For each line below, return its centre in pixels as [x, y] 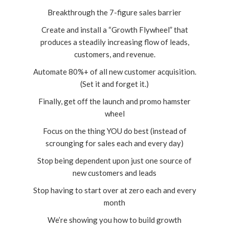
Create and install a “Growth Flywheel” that [114, 29]
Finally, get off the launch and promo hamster [114, 101]
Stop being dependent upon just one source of [114, 160]
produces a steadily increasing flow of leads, [114, 42]
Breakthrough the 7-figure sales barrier [114, 12]
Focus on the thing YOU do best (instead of [114, 131]
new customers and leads [114, 173]
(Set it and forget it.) [114, 84]
